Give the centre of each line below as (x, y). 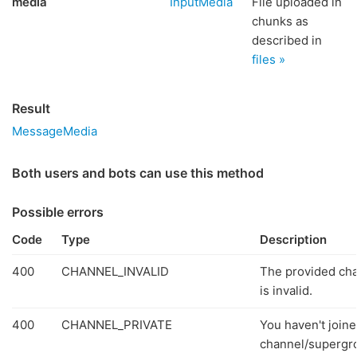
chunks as (280, 21)
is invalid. (286, 290)
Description (293, 239)
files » (269, 59)
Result (31, 108)
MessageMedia (55, 131)
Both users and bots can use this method (138, 173)
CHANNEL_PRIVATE (117, 325)
